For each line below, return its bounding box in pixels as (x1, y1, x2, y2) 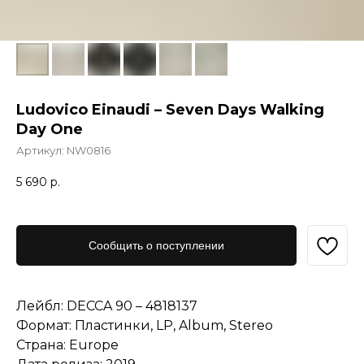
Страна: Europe (16, 336, 119, 353)
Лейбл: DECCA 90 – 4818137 (16, 297, 197, 314)
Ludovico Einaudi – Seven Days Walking (16, 101, 324, 119)
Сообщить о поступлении (89, 238, 224, 252)
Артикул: (16, 144, 67, 157)
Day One (16, 120, 83, 138)
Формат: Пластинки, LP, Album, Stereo (16, 317, 273, 333)
